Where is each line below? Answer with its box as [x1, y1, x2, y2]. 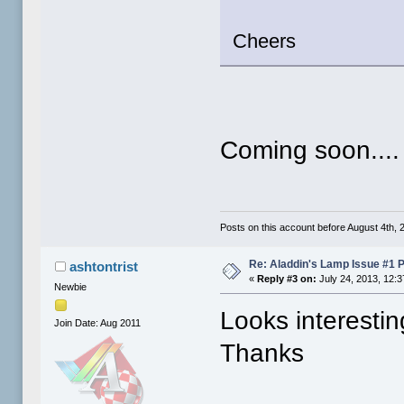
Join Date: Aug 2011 [54, 317, 142, 329]
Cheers [233, 29, 297, 52]
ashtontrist [69, 259, 138, 275]
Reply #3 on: [257, 273, 317, 285]
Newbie [54, 281, 87, 293]
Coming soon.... [220, 135, 400, 164]
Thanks [220, 339, 305, 368]
